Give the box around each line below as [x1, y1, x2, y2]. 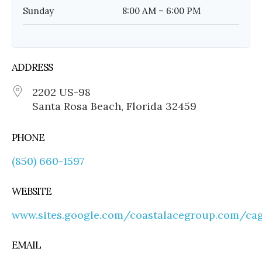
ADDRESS [12, 60, 53, 74]
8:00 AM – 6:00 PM [122, 5, 201, 16]
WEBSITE [12, 184, 51, 198]
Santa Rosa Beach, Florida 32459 [32, 99, 196, 113]
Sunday [23, 5, 54, 16]
